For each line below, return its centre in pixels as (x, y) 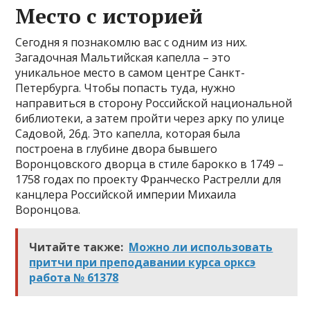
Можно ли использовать (201, 247)
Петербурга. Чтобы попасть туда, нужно (126, 88)
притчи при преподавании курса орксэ (143, 262)
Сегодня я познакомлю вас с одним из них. (131, 42)
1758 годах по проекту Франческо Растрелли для (148, 179)
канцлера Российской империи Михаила (126, 194)
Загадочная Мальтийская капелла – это (123, 57)
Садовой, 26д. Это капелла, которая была (128, 134)
